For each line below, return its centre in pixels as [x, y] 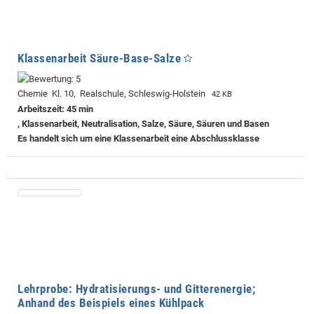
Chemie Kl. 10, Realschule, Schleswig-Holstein [114, 93]
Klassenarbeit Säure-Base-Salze [99, 58]
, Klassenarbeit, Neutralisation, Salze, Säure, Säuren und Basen [143, 123]
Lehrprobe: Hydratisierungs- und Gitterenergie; [136, 288]
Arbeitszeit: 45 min [55, 109]
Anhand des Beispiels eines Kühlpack [111, 302]
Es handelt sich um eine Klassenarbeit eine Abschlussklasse [138, 138]
